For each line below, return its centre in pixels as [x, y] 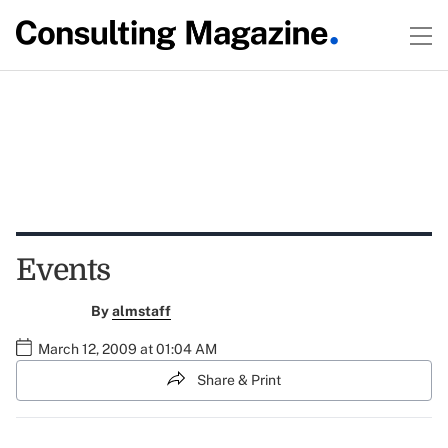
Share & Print [239, 380]
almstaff [141, 311]
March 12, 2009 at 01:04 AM [127, 349]
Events [63, 270]
